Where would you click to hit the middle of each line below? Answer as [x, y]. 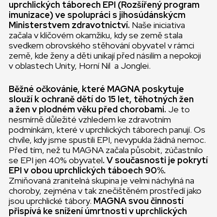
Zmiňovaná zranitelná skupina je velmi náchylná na [101, 180]
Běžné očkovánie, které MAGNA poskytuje [96, 89]
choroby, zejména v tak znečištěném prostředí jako [105, 191]
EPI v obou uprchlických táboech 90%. [87, 170]
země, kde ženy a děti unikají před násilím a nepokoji [105, 55]
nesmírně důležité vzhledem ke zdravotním [90, 119]
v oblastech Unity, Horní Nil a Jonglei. [80, 66]
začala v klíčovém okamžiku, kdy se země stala [96, 35]
